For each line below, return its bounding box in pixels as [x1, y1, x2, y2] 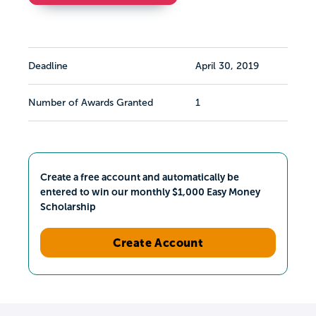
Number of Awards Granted [28, 97, 153, 109]
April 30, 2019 [195, 61, 259, 72]
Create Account [112, 236, 204, 249]
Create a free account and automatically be [40, 171, 239, 183]
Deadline [28, 61, 68, 72]
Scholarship [40, 200, 96, 212]
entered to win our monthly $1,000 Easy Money [40, 186, 260, 197]
